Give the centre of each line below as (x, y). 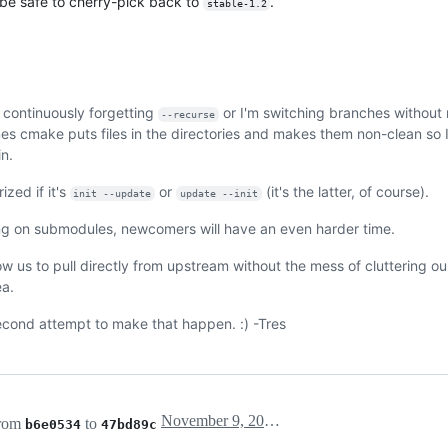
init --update (112, 194)
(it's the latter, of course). (345, 192)
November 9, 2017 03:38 (272, 421)
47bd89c (129, 425)
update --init (219, 194)
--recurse (188, 115)
